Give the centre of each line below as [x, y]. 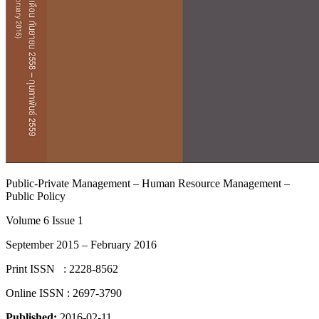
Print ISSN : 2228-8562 [62, 269]
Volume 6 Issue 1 [45, 220]
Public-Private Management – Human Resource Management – [148, 183]
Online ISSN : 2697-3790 [64, 293]
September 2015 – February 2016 [81, 245]
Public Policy [36, 196]
